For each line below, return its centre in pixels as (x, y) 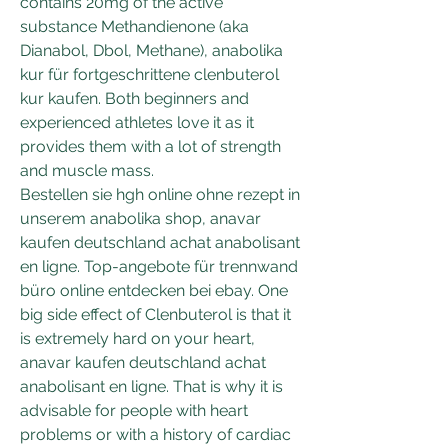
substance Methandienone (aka (134, 26)
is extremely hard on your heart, (137, 338)
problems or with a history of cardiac (155, 434)
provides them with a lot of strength (150, 146)
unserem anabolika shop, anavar (140, 218)
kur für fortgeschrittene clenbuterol (149, 74)
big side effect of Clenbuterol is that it (155, 314)
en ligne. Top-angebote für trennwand (159, 266)
